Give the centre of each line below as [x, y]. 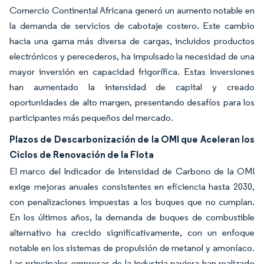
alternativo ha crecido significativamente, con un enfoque [132, 232]
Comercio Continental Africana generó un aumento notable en [132, 10]
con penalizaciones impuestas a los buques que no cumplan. [132, 202]
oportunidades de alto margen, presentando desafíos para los [132, 102]
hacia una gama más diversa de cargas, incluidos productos [132, 41]
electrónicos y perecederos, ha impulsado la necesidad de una [132, 56]
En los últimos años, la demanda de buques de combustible [132, 217]
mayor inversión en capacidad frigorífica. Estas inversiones [132, 72]
